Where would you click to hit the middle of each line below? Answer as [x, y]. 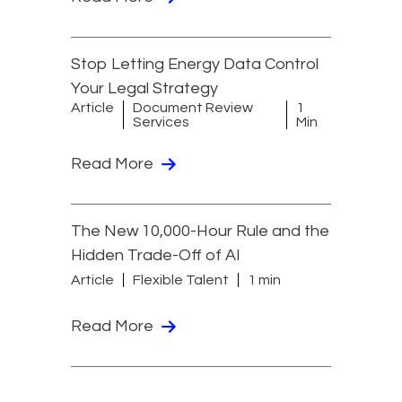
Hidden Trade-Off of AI [156, 255]
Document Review [193, 107]
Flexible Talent [181, 280]
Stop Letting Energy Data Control [195, 64]
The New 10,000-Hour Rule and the [200, 231]
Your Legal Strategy [144, 88]
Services [161, 122]
